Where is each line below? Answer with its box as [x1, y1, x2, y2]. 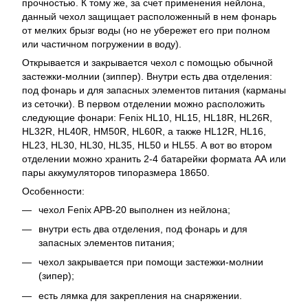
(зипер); [38, 270, 74, 282]
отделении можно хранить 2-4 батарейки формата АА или [22, 153, 286, 164]
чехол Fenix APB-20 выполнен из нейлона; [38, 203, 230, 215]
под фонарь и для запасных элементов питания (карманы [22, 84, 286, 96]
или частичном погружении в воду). [22, 38, 181, 49]
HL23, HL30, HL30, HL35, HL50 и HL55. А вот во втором [22, 139, 272, 151]
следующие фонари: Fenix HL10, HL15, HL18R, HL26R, [22, 111, 272, 123]
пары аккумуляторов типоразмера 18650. [22, 166, 210, 178]
